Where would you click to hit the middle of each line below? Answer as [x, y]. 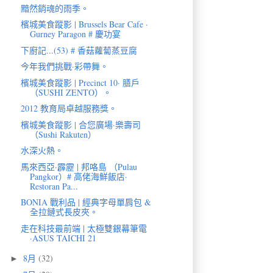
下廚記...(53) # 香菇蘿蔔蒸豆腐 [79, 50]
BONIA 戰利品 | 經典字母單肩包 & [86, 202]
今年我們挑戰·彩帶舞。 [64, 66]
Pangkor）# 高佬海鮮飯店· [78, 176]
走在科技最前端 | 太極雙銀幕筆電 [83, 228]
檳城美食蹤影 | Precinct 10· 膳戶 [80, 82]
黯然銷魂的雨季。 [55, 8]
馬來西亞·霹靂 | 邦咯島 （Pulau [79, 166]
